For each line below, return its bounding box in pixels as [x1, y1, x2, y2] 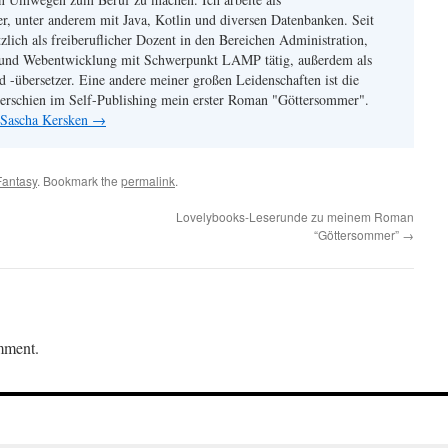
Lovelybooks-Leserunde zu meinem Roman [176, 208, 414, 225]
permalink [121, 172, 175, 189]
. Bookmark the [37, 172, 121, 189]
